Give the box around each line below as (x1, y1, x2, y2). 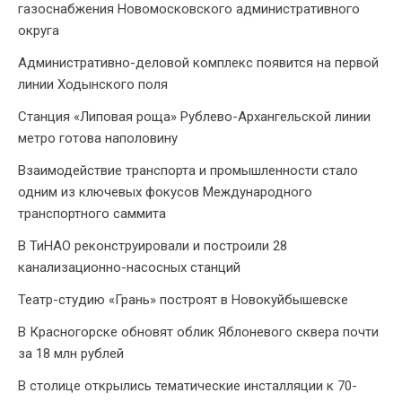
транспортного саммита (18, 205, 166, 223)
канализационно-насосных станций (18, 259, 240, 276)
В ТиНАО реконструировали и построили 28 (18, 238, 287, 255)
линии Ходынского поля (18, 76, 168, 93)
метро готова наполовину (18, 130, 178, 147)
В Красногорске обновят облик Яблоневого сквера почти (18, 324, 379, 341)
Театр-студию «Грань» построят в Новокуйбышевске (18, 292, 348, 309)
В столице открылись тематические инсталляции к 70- (18, 378, 357, 395)
